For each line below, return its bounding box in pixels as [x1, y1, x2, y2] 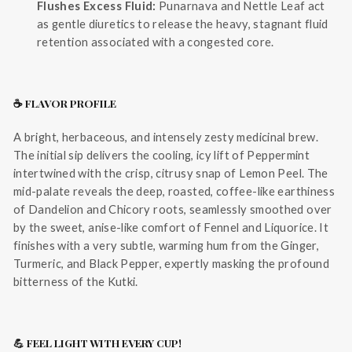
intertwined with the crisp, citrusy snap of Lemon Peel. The [13, 166, 328, 181]
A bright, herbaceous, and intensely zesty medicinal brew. [13, 130, 318, 145]
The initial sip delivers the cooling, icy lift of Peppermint [13, 148, 310, 163]
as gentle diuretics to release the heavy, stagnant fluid [37, 16, 328, 31]
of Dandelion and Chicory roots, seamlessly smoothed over [13, 202, 332, 217]
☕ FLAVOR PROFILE [13, 96, 116, 111]
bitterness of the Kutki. [13, 274, 138, 289]
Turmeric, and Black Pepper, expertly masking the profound [13, 256, 329, 271]
